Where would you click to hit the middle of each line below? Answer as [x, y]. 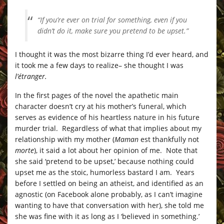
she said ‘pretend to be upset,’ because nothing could [104, 161]
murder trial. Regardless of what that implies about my [108, 128]
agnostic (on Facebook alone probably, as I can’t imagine [109, 194]
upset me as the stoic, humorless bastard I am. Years [105, 172]
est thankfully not [169, 139]
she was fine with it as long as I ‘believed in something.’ [107, 216]
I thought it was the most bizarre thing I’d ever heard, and [112, 54]
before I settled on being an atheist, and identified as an [109, 183]
